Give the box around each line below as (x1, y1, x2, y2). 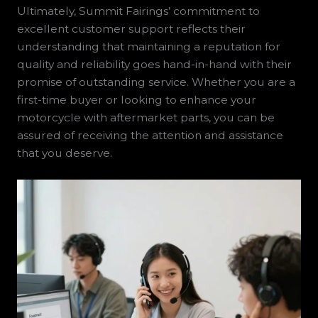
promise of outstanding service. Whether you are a (16, 75, 295, 89)
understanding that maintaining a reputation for (16, 40, 280, 54)
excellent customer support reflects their (16, 22, 246, 36)
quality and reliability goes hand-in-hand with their (16, 57, 292, 72)
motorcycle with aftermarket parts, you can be (16, 111, 275, 125)
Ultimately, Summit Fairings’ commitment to (16, 4, 260, 18)
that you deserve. (16, 146, 112, 160)
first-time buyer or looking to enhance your (16, 93, 256, 107)
